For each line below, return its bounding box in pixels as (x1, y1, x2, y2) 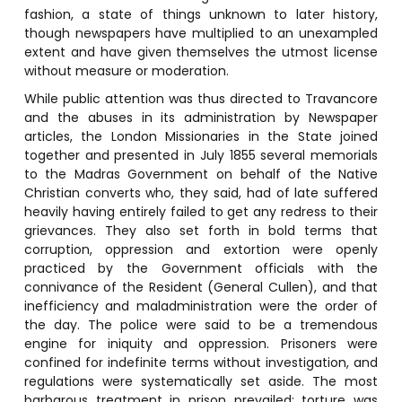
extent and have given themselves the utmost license (23, 42, 379, 61)
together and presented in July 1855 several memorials (23, 145, 379, 164)
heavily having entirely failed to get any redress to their (23, 202, 379, 221)
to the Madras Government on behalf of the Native (23, 164, 379, 183)
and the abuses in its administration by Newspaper (23, 108, 379, 127)
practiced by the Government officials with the (23, 258, 379, 277)
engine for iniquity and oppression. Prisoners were (23, 334, 379, 353)
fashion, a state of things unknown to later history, (23, 4, 379, 23)
